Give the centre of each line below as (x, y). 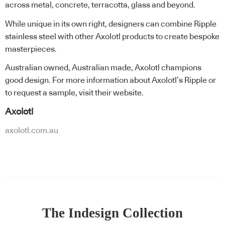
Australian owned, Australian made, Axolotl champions (103, 68)
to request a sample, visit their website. (74, 93)
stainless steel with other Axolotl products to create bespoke (112, 36)
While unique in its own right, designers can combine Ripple (111, 24)
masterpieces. (31, 49)
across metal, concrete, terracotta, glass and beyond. (101, 5)
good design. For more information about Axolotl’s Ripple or (110, 81)
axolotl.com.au (32, 131)
